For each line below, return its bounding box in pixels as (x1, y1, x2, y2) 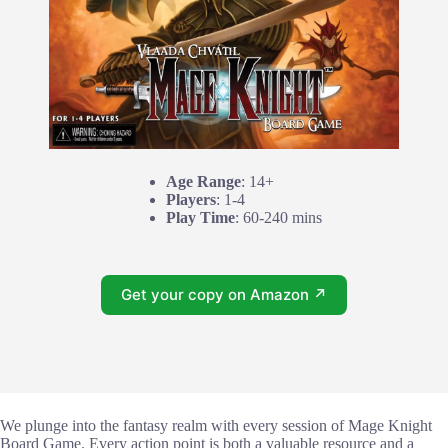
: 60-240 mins (235, 208, 322, 226)
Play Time (166, 208, 235, 226)
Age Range (166, 172, 241, 190)
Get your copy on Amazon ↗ (121, 285, 327, 305)
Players (166, 190, 216, 208)
